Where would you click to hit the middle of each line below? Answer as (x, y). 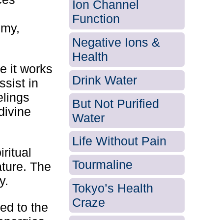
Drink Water (105, 80)
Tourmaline (103, 165)
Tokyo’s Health (113, 188)
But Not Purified (116, 103)
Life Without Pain (120, 141)
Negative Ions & (116, 42)
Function (96, 19)
